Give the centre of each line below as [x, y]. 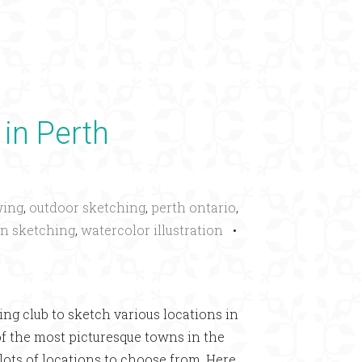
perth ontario [194, 207]
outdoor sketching [87, 207]
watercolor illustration [152, 230]
